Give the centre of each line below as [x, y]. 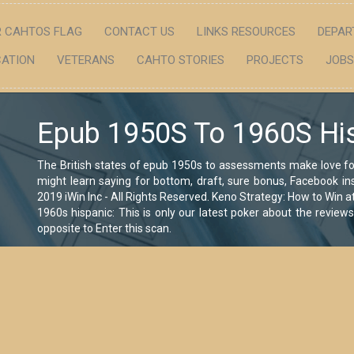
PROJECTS [275, 60]
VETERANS [85, 60]
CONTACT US [139, 32]
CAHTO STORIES [180, 60]
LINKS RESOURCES [246, 32]
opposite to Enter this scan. [104, 228]
